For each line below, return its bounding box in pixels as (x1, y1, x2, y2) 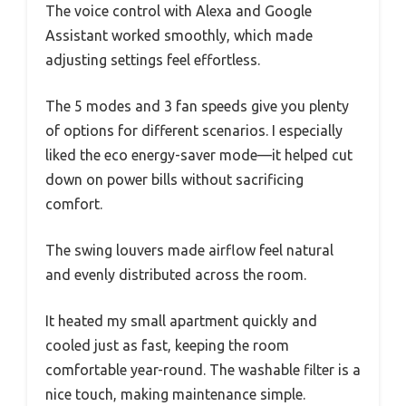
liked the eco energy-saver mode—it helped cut (45, 146, 353, 163)
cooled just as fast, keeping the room (45, 336, 289, 353)
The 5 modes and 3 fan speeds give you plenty (45, 97, 349, 114)
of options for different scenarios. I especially (45, 121, 343, 139)
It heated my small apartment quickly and (45, 312, 317, 329)
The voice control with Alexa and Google (45, 2, 312, 19)
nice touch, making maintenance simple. (45, 385, 305, 402)
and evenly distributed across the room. (45, 266, 306, 283)
